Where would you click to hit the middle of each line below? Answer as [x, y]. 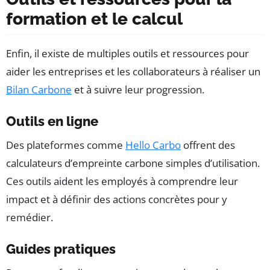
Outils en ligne [52, 121]
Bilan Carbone [39, 89]
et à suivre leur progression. [138, 89]
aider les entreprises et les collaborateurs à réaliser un [133, 71]
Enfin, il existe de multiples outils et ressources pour [127, 53]
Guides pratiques [61, 249]
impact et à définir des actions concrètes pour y [117, 199]
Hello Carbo [153, 145]
